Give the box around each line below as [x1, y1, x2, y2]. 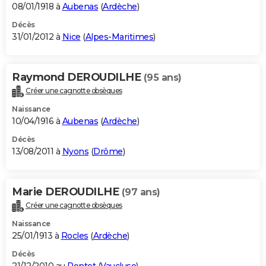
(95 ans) [143, 72, 182, 84]
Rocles [61, 230, 88, 242]
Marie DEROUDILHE [12, 185, 122, 199]
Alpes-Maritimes [85, 31, 153, 43]
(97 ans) [121, 186, 160, 198]
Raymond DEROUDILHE [12, 71, 144, 84]
